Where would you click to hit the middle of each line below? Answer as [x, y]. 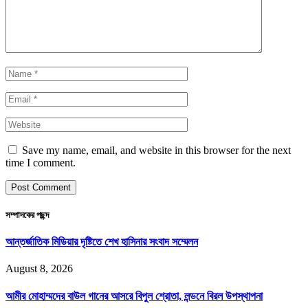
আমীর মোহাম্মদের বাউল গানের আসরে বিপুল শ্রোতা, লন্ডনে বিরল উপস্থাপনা [134, 296]
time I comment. [41, 162]
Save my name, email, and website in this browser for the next [156, 150]
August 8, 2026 [39, 269]
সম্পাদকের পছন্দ [27, 215]
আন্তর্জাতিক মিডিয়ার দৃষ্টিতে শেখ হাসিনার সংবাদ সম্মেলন [102, 242]
